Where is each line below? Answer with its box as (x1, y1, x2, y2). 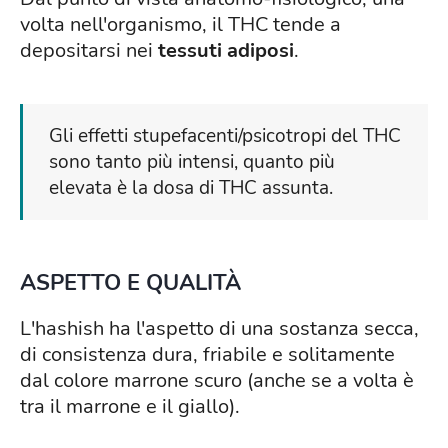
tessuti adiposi (158, 37, 294, 65)
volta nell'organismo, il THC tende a (20, 11, 341, 39)
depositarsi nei (20, 37, 158, 65)
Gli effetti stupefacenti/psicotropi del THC (49, 123, 401, 150)
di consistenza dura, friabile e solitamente (20, 341, 395, 369)
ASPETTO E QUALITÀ (20, 268, 241, 299)
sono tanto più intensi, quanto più (49, 149, 335, 176)
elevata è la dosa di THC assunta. (49, 175, 333, 202)
